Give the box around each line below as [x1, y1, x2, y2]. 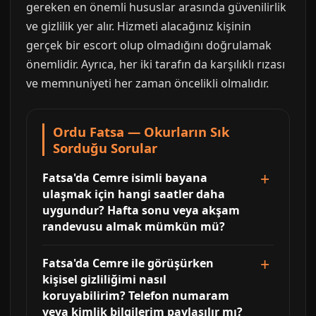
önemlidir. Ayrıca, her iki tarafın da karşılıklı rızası [26, 56, 285, 73]
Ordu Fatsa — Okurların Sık [53, 123, 229, 141]
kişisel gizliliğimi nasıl [42, 272, 166, 288]
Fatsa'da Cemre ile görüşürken [42, 255, 214, 272]
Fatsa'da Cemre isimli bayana [42, 170, 207, 186]
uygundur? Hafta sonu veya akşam [42, 202, 240, 219]
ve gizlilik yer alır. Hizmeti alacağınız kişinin [26, 18, 251, 35]
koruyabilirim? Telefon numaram [42, 288, 229, 304]
